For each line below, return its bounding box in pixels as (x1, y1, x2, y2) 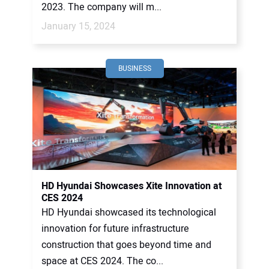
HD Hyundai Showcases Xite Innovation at (41, 179, 222, 193)
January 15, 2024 (41, 19, 115, 34)
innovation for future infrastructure (41, 222, 189, 236)
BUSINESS (118, 63, 151, 74)
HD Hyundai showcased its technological (41, 205, 216, 220)
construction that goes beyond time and (41, 238, 211, 252)
